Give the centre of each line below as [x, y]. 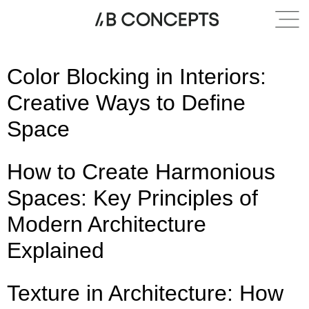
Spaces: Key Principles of [132, 198]
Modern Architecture [107, 224]
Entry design [216, 36]
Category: [77, 36]
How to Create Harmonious [141, 172]
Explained [56, 250]
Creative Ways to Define [126, 103]
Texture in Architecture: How [145, 293]
